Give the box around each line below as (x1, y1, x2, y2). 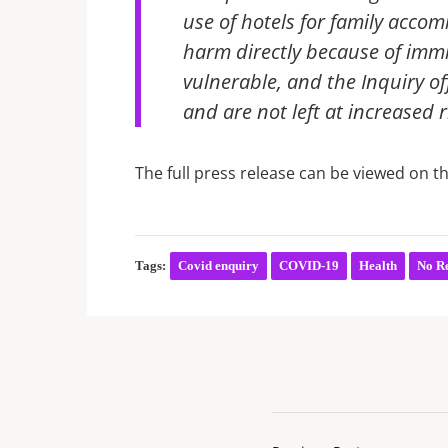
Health (359, 258, 397, 274)
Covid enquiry (178, 258, 259, 274)
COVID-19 (279, 258, 339, 274)
